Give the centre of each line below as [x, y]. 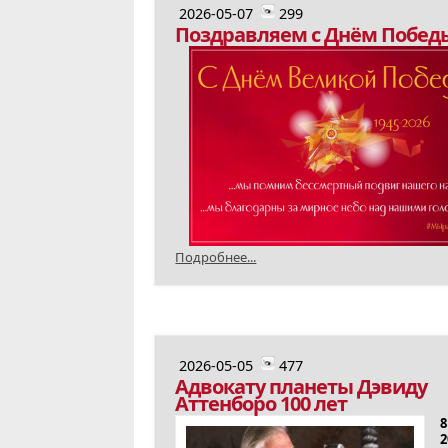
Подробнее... [216, 257]
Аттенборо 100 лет [261, 403]
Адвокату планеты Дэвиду [301, 386]
